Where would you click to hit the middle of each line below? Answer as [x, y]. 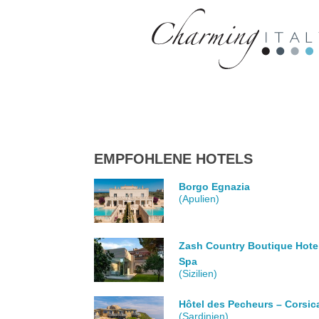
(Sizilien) [198, 273]
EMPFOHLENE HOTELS [173, 159]
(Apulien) [199, 199]
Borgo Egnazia [215, 187]
